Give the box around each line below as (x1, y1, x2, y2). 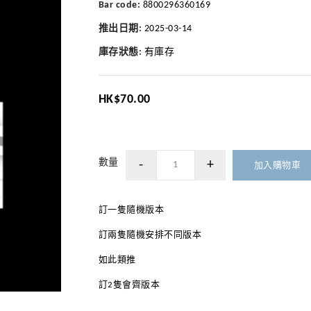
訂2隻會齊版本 (98, 280, 160, 289)
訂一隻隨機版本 (98, 205, 164, 215)
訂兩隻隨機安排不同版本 (98, 230, 201, 239)
